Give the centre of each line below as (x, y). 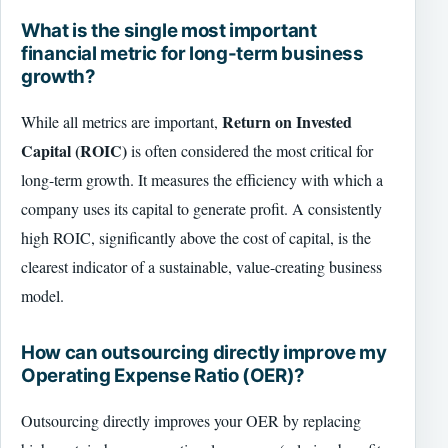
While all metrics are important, (121, 121)
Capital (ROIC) (74, 150)
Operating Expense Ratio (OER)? (163, 376)
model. (42, 295)
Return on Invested (287, 121)
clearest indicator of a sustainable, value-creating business (201, 266)
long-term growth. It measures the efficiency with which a (202, 179)
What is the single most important (169, 30)
